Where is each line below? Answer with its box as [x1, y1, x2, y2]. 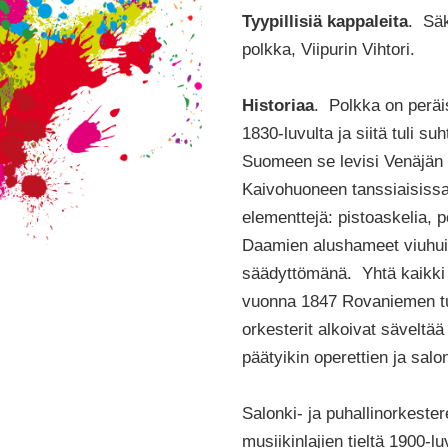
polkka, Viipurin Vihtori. [241, 38, 415, 59]
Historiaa [241, 94, 314, 115]
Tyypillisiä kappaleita [241, 10, 408, 31]
